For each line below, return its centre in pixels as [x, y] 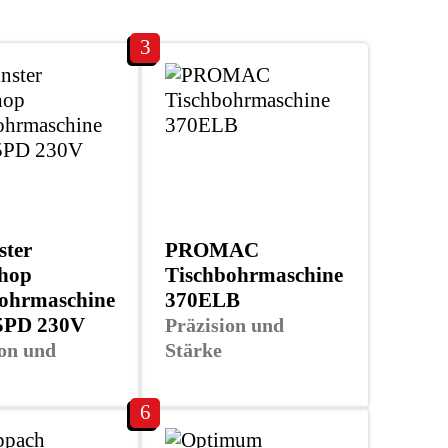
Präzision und [224, 324]
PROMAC [212, 249]
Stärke [193, 349]
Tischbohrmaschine [254, 274]
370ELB [202, 299]
